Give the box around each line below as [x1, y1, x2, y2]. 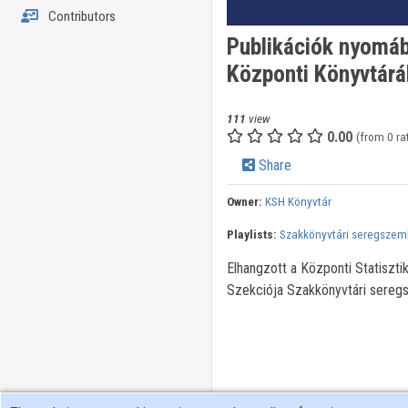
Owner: [226, 194, 262, 209]
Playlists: [226, 227, 277, 242]
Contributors [45, 8, 116, 25]
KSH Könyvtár [264, 194, 331, 209]
